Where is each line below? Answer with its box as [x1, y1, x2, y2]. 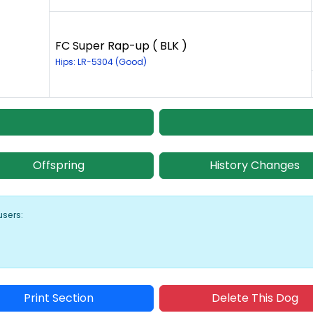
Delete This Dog [211, 290, 298, 307]
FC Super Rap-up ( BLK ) [55, 38, 187, 54]
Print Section [23, 290, 94, 307]
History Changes [210, 157, 300, 174]
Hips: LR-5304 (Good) [55, 56, 147, 68]
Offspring [32, 157, 85, 174]
